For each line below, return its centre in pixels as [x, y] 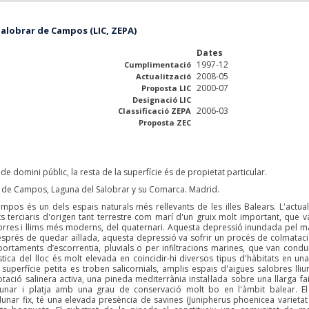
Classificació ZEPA [155, 111]
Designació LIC [162, 100]
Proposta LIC [167, 88]
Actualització [164, 76]
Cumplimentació [158, 64]
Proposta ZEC [165, 122]
